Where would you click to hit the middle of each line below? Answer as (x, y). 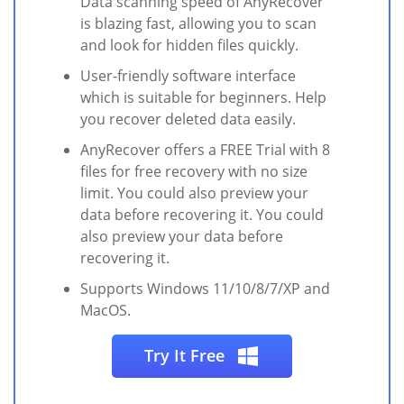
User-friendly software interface (188, 76)
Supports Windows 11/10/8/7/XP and (205, 289)
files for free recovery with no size (194, 172)
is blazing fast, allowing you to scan (198, 24)
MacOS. (106, 311)
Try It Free (187, 356)
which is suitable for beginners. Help (203, 98)
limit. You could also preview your (194, 193)
